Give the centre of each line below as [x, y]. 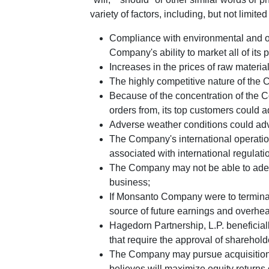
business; [130, 182]
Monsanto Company [159, 197]
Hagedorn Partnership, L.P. [167, 225]
